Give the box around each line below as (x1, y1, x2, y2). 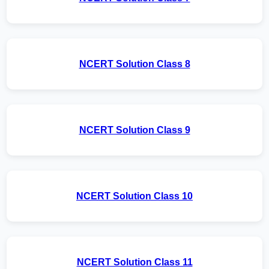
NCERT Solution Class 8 (79, 59, 190, 69)
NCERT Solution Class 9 (79, 125, 190, 135)
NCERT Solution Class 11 (76, 257, 193, 267)
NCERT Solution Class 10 (76, 191, 193, 201)
